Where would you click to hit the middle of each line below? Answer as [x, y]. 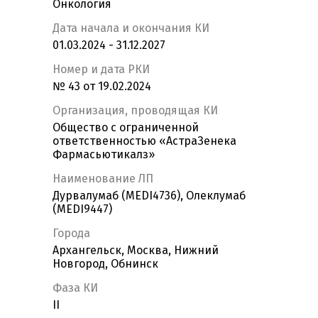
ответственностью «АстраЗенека [144, 141]
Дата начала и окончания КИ [131, 28]
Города [71, 234]
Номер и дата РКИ [101, 70]
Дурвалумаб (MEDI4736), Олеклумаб [149, 196]
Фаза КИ [75, 288]
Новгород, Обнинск [105, 264]
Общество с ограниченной [126, 128]
